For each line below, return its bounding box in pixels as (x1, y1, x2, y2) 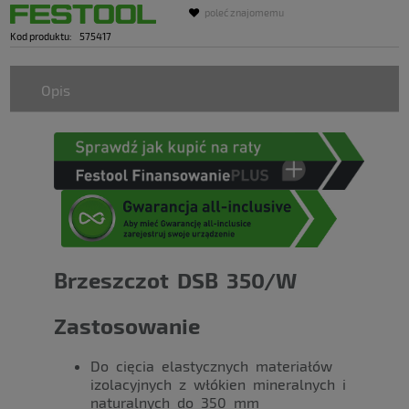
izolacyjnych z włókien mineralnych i (89, 374, 346, 393)
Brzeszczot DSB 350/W (53, 266, 297, 293)
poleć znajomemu (204, 6, 284, 19)
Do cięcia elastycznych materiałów (89, 356, 332, 374)
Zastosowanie (53, 311, 200, 339)
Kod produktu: (10, 30, 73, 43)
